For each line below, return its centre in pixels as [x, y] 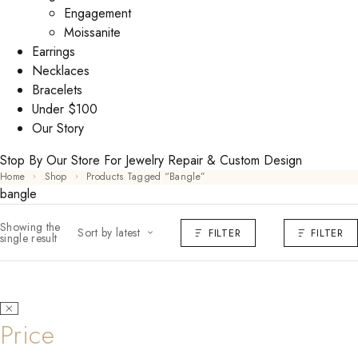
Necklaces [61, 71]
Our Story [58, 129]
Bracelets [57, 90]
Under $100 [65, 109]
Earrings [54, 52]
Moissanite [92, 33]
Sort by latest [109, 232]
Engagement [97, 14]
